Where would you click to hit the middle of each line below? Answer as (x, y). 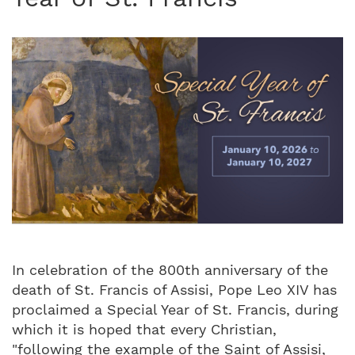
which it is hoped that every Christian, (144, 329)
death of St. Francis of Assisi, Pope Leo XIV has (174, 289)
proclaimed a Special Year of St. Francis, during (175, 309)
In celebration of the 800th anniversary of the (170, 269)
